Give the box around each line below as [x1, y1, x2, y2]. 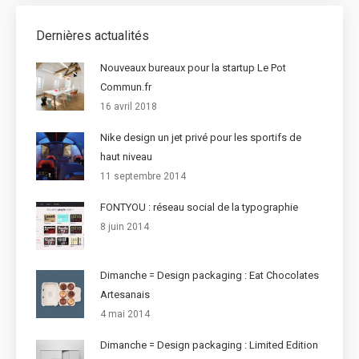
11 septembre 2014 [100, 171, 186, 183]
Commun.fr [100, 81, 151, 94]
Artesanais [100, 288, 150, 301]
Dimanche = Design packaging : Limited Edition [100, 339, 318, 352]
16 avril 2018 [100, 101, 157, 113]
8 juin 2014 [100, 221, 149, 233]
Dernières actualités [36, 28, 149, 44]
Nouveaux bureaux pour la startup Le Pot [100, 62, 286, 75]
